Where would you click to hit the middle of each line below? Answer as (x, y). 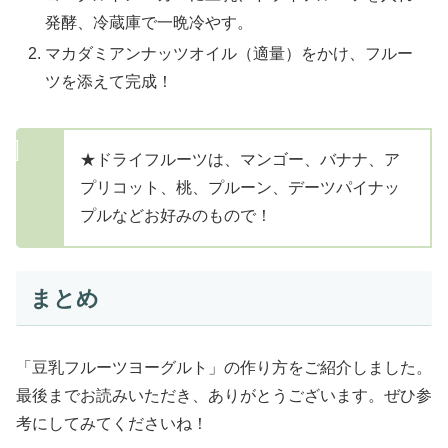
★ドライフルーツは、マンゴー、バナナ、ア (240, 160)
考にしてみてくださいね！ (112, 423)
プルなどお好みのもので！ (176, 216)
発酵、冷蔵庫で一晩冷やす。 (149, 23)
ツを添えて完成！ (109, 82)
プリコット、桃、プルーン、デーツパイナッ (240, 188)
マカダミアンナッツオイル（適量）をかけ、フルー (229, 54)
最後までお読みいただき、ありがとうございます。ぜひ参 (224, 395)
